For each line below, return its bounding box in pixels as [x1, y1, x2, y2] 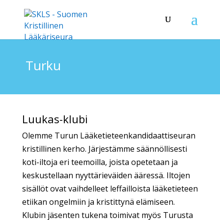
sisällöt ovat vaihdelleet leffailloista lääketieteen [22, 183, 198, 194]
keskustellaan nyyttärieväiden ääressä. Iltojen [22, 169, 190, 181]
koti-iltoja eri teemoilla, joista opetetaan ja [22, 156, 178, 167]
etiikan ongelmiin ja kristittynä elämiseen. [22, 196, 175, 207]
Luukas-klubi [22, 111, 88, 126]
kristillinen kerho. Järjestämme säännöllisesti [22, 143, 187, 154]
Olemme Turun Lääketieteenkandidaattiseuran [22, 130, 195, 141]
